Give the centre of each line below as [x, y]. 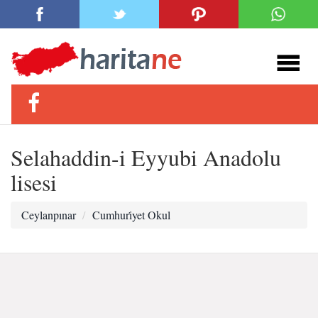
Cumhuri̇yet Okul [131, 215]
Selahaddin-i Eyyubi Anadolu [146, 157]
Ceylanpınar [49, 215]
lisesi [34, 182]
